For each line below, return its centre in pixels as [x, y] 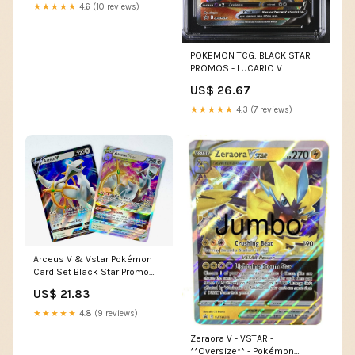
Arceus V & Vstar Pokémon [93, 260]
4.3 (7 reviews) [263, 110]
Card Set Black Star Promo [91, 272]
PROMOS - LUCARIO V [236, 69]
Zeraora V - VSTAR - [232, 338]
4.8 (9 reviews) [107, 314]
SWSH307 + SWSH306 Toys [95, 285]
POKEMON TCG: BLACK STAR [250, 56]
